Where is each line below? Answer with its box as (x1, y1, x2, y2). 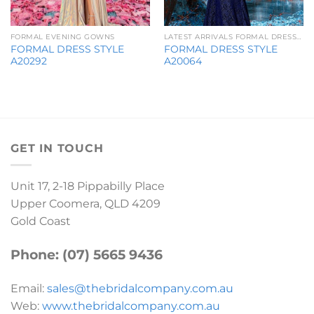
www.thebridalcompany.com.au (42, 299, 220, 313)
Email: (11, 281, 47, 295)
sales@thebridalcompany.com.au (47, 281, 233, 295)
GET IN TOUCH (11, 141, 104, 155)
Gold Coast (11, 214, 71, 228)
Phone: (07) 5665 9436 (11, 247, 163, 264)
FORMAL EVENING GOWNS (10, 32, 115, 42)
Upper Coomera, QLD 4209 (11, 197, 161, 211)
